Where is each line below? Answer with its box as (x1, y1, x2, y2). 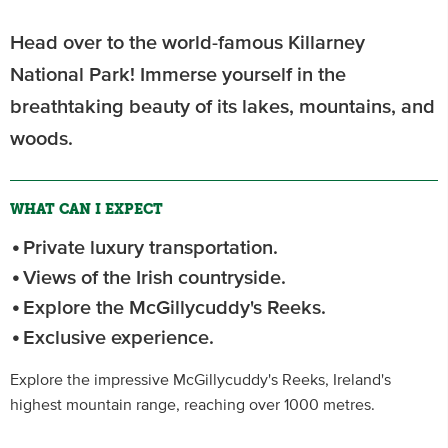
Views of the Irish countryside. (23, 268, 286, 288)
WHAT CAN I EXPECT (10, 201, 163, 218)
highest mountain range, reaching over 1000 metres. (10, 397, 375, 413)
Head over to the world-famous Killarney (10, 33, 365, 53)
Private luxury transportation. (23, 238, 278, 258)
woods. (10, 129, 73, 149)
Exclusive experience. (23, 328, 214, 348)
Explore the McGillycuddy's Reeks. (23, 298, 326, 318)
